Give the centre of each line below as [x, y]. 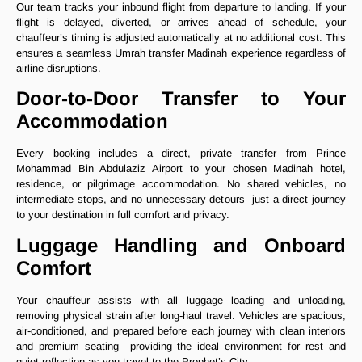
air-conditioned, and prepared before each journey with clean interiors [181, 330]
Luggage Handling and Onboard [181, 245]
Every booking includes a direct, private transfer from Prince [181, 154]
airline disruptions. [59, 69]
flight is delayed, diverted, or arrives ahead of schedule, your [181, 23]
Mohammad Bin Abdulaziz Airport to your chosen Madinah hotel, [181, 169]
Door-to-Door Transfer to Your [181, 99]
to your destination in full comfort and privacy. [123, 215]
